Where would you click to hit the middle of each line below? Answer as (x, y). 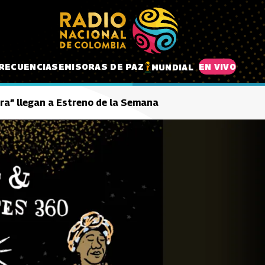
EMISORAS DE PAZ (101, 66)
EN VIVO (217, 66)
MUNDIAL (172, 67)
